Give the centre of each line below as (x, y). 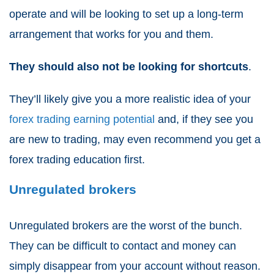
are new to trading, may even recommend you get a (135, 140)
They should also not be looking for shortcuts (129, 67)
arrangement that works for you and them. (111, 35)
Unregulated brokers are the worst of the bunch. (126, 226)
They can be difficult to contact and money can (123, 246)
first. (133, 160)
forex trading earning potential (82, 120)
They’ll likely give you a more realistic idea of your (130, 99)
